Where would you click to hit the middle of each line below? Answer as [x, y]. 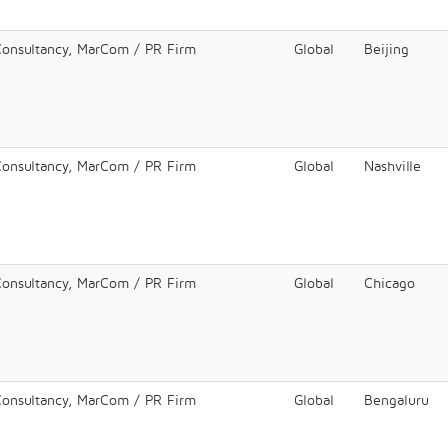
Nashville [392, 165]
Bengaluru [396, 399]
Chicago [389, 282]
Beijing [386, 48]
